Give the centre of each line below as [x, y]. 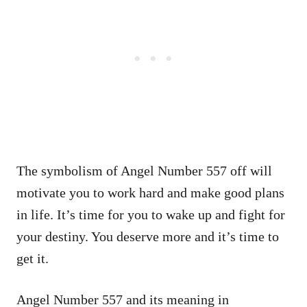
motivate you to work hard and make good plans [150, 192]
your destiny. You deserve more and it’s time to [148, 236]
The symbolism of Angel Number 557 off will [144, 170]
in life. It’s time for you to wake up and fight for [151, 214]
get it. [33, 258]
